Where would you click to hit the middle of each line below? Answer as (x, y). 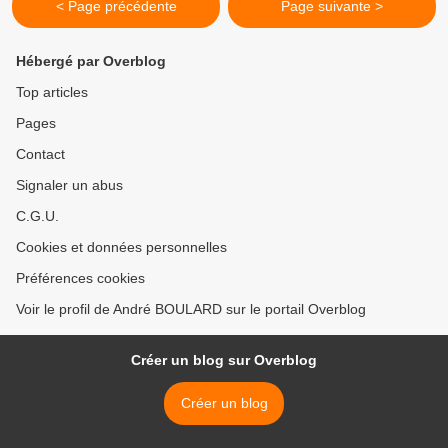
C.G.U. (37, 216)
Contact (40, 154)
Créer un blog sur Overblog (224, 360)
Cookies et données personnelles (121, 247)
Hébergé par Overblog (91, 61)
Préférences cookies (80, 278)
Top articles (52, 92)
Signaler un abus (69, 185)
